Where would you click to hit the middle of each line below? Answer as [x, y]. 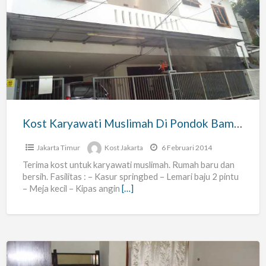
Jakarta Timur [58, 148]
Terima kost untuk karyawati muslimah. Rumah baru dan [128, 165]
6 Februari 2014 [186, 148]
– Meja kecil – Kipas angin [72, 189]
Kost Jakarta [123, 148]
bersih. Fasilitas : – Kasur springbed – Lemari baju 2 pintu [130, 177]
